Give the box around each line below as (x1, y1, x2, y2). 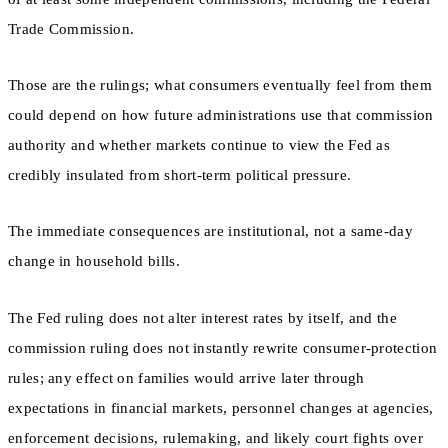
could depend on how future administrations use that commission (8, 107, 434, 124)
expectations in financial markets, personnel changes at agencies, (8, 399, 434, 416)
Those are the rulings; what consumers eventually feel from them (8, 77, 432, 94)
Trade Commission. (8, 20, 135, 37)
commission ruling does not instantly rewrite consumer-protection (8, 339, 438, 356)
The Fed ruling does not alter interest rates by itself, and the (8, 309, 397, 326)
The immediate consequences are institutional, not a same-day (8, 223, 413, 240)
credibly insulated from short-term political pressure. (8, 167, 352, 184)
